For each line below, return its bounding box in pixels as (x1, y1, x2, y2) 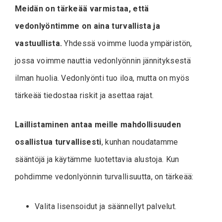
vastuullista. (15, 38, 62, 48)
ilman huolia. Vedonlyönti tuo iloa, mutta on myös (15, 73, 190, 83)
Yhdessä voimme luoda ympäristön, (62, 38, 192, 48)
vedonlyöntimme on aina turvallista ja (15, 21, 160, 31)
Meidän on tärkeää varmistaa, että (15, 3, 149, 13)
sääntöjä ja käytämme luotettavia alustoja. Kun (15, 154, 179, 164)
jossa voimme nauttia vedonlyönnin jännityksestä (15, 55, 191, 65)
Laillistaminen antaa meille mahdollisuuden (15, 119, 181, 129)
